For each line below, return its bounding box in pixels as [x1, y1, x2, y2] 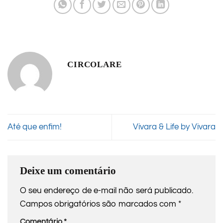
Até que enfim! [7, 122, 62, 131]
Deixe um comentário [20, 164, 116, 177]
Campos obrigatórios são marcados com [20, 200, 178, 209]
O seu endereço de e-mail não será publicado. [20, 186, 193, 196]
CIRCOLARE [67, 59, 122, 69]
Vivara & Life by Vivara [133, 122, 216, 131]
